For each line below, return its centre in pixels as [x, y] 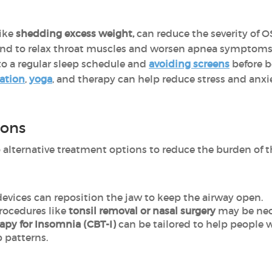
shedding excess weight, [74, 33]
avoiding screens [189, 64]
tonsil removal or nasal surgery [142, 211]
